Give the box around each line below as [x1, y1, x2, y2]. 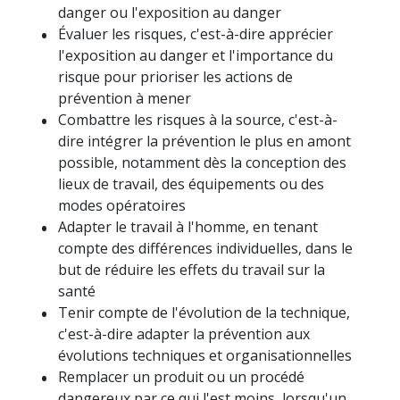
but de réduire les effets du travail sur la [58, 260, 325, 280]
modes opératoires [58, 196, 186, 216]
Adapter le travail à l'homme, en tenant [58, 217, 318, 237]
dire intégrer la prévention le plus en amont [58, 131, 351, 152]
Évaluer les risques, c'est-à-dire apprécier [58, 24, 333, 45]
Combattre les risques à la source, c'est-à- [58, 110, 337, 130]
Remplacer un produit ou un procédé [58, 367, 304, 387]
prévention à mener [58, 88, 191, 109]
